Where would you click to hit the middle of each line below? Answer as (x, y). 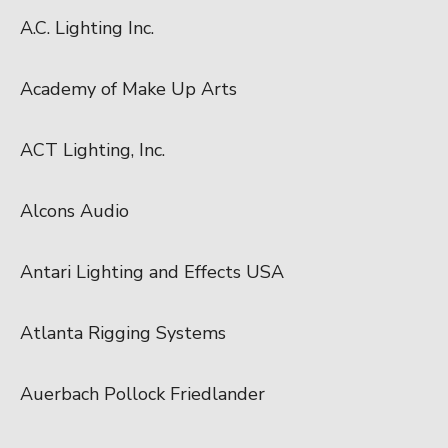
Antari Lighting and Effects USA (152, 271)
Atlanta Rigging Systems (123, 332)
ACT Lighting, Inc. (92, 149)
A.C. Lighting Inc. (87, 27)
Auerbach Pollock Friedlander (142, 393)
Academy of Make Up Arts (128, 88)
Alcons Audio (74, 210)
